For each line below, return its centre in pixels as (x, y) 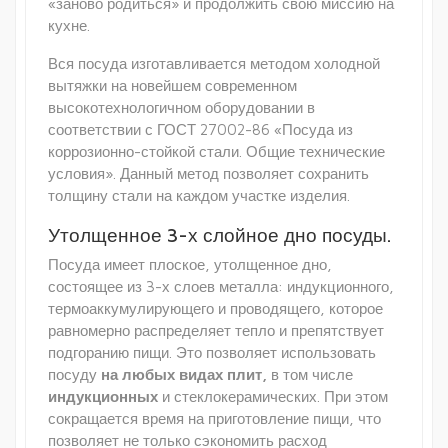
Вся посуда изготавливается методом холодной (214, 64)
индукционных (103, 397)
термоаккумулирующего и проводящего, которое (215, 309)
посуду (74, 375)
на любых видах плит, (184, 375)
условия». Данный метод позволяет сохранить (208, 174)
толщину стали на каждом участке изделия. (199, 196)
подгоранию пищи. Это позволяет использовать (212, 353)
